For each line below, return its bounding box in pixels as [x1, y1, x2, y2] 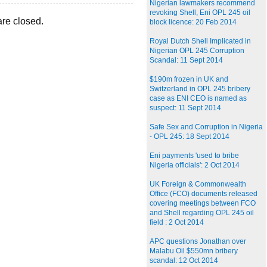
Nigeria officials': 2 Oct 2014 [150, 161, 240, 170]
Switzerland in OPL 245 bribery [150, 85, 250, 94]
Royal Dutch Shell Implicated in [150, 37, 251, 46]
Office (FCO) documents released [150, 190, 257, 198]
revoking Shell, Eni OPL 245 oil [150, 8, 250, 17]
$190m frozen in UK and [150, 75, 228, 84]
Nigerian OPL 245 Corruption [150, 46, 244, 55]
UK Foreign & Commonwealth [150, 180, 246, 189]
